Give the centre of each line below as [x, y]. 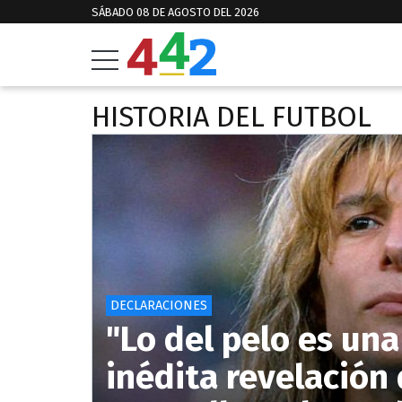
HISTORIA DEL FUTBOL [232, 117]
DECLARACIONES [159, 305]
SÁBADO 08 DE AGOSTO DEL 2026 [175, 12]
